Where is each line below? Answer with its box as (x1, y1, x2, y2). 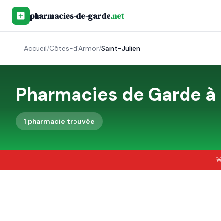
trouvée (65, 117, 95, 126)
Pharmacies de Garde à (16, 83, 220, 106)
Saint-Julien (101, 44, 140, 53)
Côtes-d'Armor (49, 44, 99, 53)
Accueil (24, 44, 47, 53)
